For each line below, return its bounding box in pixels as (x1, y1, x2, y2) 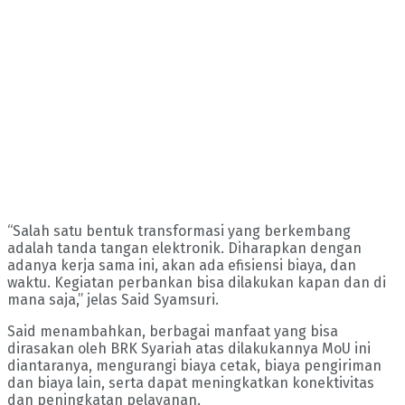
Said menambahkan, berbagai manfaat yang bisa (7, 323, 338, 341)
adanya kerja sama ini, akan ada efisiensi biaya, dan (7, 257, 356, 275)
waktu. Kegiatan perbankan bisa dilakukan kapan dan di (7, 274, 386, 292)
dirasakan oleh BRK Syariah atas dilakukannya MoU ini (7, 340, 371, 358)
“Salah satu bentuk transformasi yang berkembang (7, 222, 351, 240)
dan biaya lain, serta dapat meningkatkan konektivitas (7, 374, 374, 392)
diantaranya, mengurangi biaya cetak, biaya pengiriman (7, 357, 381, 375)
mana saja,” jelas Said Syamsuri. (7, 291, 219, 309)
